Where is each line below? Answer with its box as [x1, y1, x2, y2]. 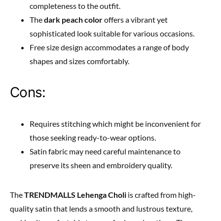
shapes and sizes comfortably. [30, 56, 129, 66]
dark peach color [44, 14, 103, 24]
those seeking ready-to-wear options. [30, 132, 156, 142]
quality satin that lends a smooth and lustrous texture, [10, 203, 192, 213]
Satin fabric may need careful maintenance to [30, 146, 181, 156]
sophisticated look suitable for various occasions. [30, 28, 194, 38]
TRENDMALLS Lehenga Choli [24, 189, 126, 199]
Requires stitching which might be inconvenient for [30, 118, 201, 128]
